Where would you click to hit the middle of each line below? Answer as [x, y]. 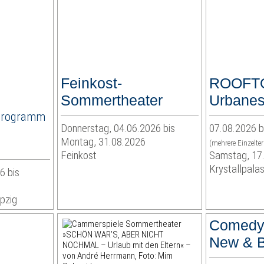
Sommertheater [112, 100]
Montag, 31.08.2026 [103, 142]
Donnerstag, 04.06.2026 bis [118, 128]
